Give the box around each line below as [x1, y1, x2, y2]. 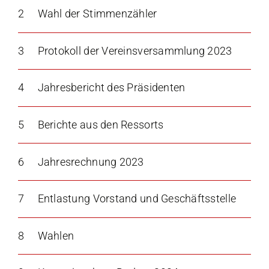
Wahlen [37, 229, 74, 242]
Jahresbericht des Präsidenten [37, 81, 186, 94]
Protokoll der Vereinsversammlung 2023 [37, 44, 232, 57]
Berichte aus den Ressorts [37, 118, 164, 131]
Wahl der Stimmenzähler [37, 7, 157, 20]
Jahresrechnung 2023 [37, 155, 144, 168]
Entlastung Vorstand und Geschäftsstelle [37, 192, 237, 205]
